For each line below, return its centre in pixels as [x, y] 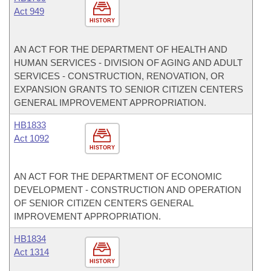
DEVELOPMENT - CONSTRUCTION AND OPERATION [128, 190]
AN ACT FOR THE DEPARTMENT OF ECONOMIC [118, 176]
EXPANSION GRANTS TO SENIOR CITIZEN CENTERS [129, 89]
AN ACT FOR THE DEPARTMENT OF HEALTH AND [121, 49]
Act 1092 [31, 138]
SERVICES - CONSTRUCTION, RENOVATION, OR [119, 76]
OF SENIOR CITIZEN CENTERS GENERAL [103, 203]
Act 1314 [31, 252]
